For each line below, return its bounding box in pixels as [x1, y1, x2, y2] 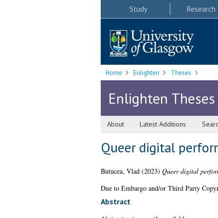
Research [186, 4, 216, 14]
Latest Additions [140, 120, 186, 129]
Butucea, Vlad [100, 166, 140, 176]
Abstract [100, 197, 130, 207]
